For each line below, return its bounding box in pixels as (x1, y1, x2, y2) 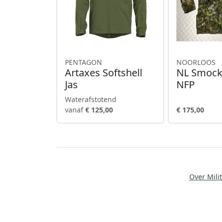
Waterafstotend (65, 94, 116, 104)
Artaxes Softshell (65, 65, 142, 79)
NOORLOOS (176, 57, 216, 67)
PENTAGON (65, 57, 102, 67)
